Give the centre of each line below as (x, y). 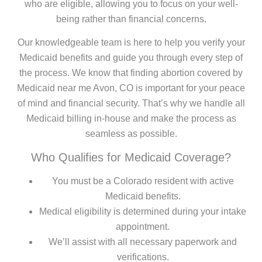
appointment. (143, 226)
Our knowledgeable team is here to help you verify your (131, 43)
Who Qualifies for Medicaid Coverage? (131, 157)
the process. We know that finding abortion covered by (131, 73)
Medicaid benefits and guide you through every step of (131, 58)
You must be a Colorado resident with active (143, 181)
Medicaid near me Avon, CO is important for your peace (131, 88)
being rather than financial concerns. (131, 19)
